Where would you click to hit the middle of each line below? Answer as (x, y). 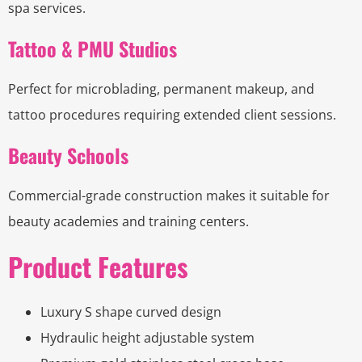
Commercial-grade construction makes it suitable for (169, 196)
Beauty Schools (68, 156)
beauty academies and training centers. (128, 222)
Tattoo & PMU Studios (93, 49)
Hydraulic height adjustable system (147, 338)
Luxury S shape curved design (131, 312)
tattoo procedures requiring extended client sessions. (172, 115)
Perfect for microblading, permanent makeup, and (161, 89)
